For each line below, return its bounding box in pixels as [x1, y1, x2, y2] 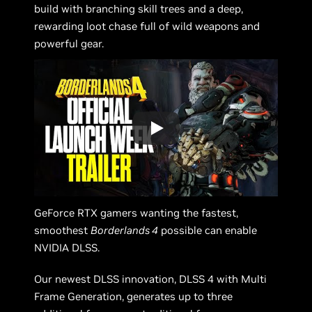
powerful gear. [34, 37, 104, 50]
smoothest [34, 223, 91, 237]
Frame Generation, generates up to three [34, 289, 233, 303]
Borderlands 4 [91, 223, 159, 237]
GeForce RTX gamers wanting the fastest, [34, 205, 239, 219]
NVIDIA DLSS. [34, 240, 100, 254]
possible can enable [158, 223, 258, 237]
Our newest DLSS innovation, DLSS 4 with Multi [34, 272, 267, 286]
